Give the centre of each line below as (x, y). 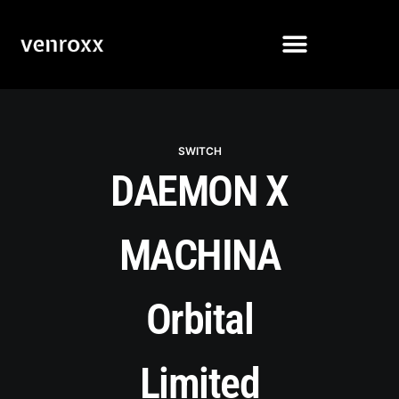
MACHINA (199, 255)
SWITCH (199, 151)
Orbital (199, 319)
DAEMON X (199, 191)
